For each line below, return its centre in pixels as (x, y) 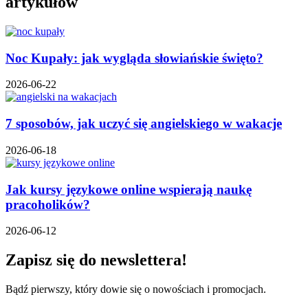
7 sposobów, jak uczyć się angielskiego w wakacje (144, 124)
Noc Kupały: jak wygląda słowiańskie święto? (134, 58)
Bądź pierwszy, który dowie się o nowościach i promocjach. (136, 289)
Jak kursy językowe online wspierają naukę (129, 189)
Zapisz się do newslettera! (96, 260)
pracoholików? (48, 204)
